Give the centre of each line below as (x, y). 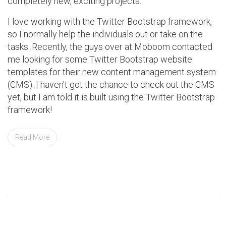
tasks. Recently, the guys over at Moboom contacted (110, 46)
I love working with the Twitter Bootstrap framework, (110, 21)
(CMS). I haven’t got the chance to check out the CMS (111, 84)
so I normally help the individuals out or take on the (105, 34)
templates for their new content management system (112, 72)
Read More (32, 137)
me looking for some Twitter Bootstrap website (100, 59)
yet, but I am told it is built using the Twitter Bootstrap (111, 97)
